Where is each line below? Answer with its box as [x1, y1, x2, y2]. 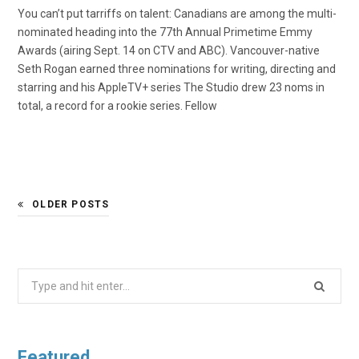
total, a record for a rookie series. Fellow [18, 99, 217, 113]
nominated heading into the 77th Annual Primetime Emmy [18, 26, 313, 39]
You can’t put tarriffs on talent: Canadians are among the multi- [18, 7, 337, 21]
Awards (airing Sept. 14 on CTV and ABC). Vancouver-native [18, 44, 320, 58]
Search [17, 272, 53, 285]
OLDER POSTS [32, 199, 110, 211]
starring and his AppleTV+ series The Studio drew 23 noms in [18, 81, 325, 95]
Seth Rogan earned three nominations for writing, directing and [18, 63, 336, 76]
